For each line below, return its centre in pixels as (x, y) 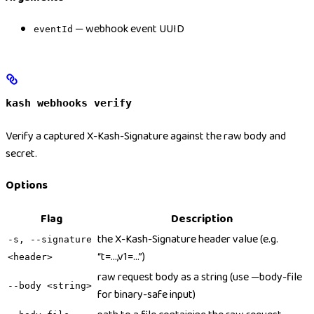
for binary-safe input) (146, 295)
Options (27, 186)
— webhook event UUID (129, 29)
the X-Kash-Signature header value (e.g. (188, 240)
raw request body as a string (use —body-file (200, 278)
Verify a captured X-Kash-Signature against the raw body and (146, 137)
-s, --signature (50, 240)
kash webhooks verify (69, 103)
